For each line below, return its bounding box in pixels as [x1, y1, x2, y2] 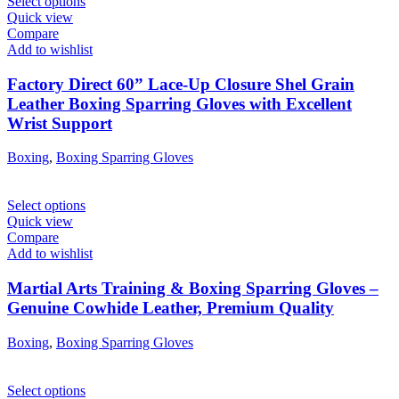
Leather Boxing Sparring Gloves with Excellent [7, 94, 352, 113]
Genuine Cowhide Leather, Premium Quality [7, 298, 334, 318]
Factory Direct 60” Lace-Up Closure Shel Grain [7, 74, 354, 94]
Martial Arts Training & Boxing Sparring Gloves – [7, 279, 379, 298]
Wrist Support [7, 113, 112, 133]
